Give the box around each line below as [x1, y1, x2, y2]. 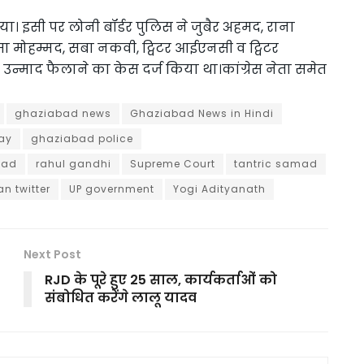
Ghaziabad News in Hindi [130, 106, 274, 121]
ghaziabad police [31, 132, 133, 146]
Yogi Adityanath [173, 182, 266, 197]
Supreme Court [130, 157, 215, 171]
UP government [69, 182, 154, 197]
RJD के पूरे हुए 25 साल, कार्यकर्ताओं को [45, 271, 277, 290]
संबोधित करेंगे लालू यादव [45, 288, 197, 308]
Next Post [24, 246, 81, 263]
